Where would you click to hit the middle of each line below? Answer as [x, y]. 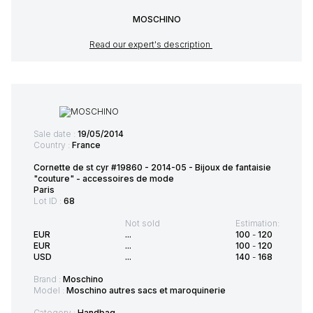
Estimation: [257, 224]
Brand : [48, 279]
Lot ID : [49, 201]
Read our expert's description [151, 45]
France [86, 145]
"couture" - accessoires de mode [104, 179]
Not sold [142, 224]
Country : [53, 145]
